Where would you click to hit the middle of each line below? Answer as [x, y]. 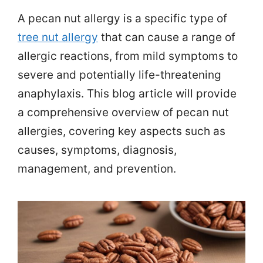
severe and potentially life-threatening [119, 75]
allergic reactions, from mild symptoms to [128, 56]
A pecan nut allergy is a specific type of [122, 19]
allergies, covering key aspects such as [122, 131]
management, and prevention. [97, 169]
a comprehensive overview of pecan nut [123, 113]
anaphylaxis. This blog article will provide [127, 94]
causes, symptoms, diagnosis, [97, 150]
